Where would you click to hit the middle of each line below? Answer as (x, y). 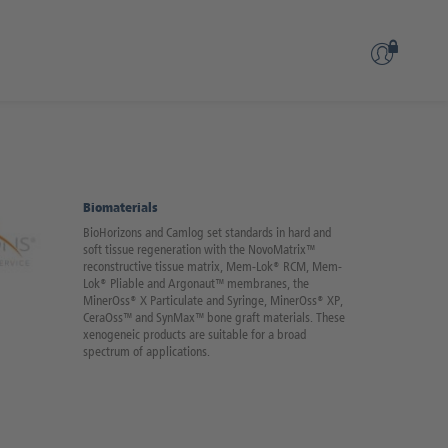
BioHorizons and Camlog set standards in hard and (207, 233)
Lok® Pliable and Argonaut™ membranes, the (196, 284)
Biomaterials (121, 208)
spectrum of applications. (147, 352)
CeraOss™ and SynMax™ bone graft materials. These (214, 318)
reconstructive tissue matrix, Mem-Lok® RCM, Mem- (213, 267)
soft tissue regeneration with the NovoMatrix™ (199, 250)
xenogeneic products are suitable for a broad (195, 335)
